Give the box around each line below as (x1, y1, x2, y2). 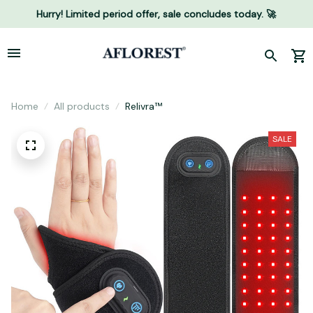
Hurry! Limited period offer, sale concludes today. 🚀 (36, 7, 277, 20)
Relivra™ (125, 100, 162, 112)
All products (54, 100, 110, 112)
